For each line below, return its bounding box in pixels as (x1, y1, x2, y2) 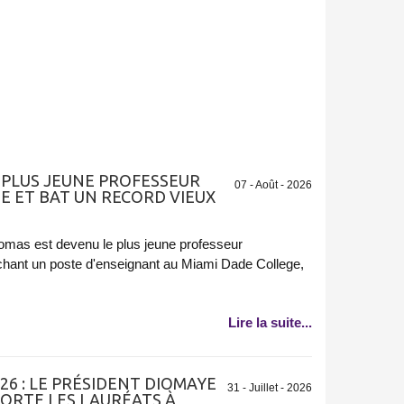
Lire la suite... (227, 315, 312, 330)
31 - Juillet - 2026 (226, 381, 312, 394)
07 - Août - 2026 (234, 179, 312, 191)
